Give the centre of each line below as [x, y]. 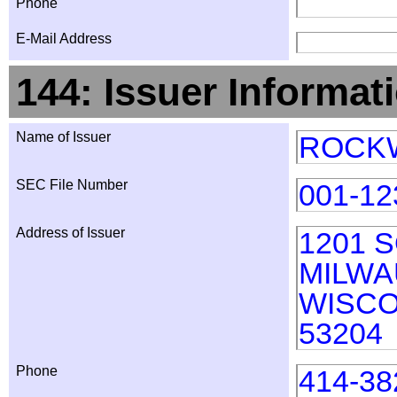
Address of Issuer [70, 233]
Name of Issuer [63, 137]
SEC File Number [72, 185]
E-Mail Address [64, 39]
